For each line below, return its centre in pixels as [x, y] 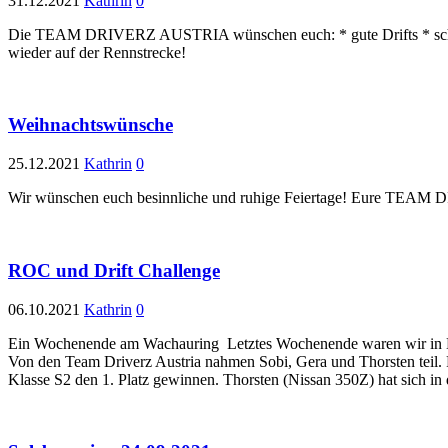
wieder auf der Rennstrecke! [99, 52]
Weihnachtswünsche [90, 125]
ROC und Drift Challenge [114, 270]
